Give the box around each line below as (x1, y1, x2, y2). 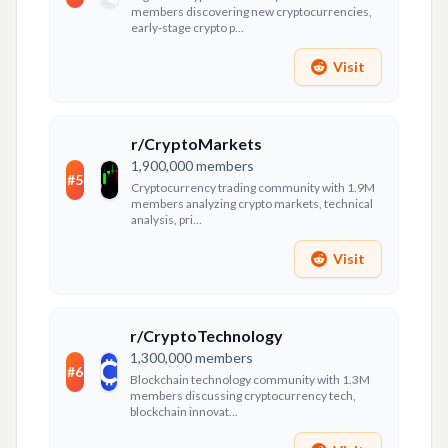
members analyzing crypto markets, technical (131, 196, 374, 211)
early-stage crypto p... (130, 20, 244, 35)
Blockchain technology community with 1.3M (130, 372, 371, 387)
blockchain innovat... (130, 404, 239, 419)
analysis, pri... (131, 212, 203, 227)
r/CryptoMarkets (131, 134, 263, 153)
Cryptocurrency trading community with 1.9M (131, 180, 376, 195)
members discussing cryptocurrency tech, (130, 388, 357, 403)
